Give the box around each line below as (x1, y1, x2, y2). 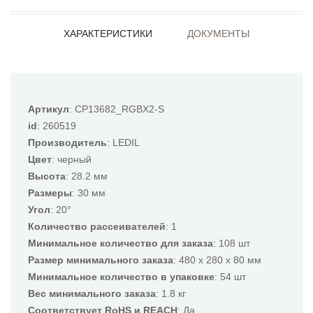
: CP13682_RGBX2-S (69, 103, 164, 115)
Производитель (28, 137, 107, 148)
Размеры (28, 187, 72, 198)
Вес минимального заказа (28, 288, 156, 299)
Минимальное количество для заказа (28, 238, 213, 249)
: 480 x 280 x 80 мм (173, 254, 261, 265)
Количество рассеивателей (28, 221, 166, 232)
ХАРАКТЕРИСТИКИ (64, 28, 152, 39)
